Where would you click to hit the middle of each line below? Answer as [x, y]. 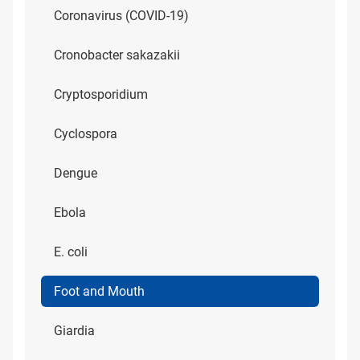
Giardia [74, 331]
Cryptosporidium [101, 94]
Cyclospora [86, 134]
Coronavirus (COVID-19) [121, 16]
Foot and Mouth [99, 291]
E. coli [71, 252]
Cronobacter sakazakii [117, 55]
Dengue [76, 173]
